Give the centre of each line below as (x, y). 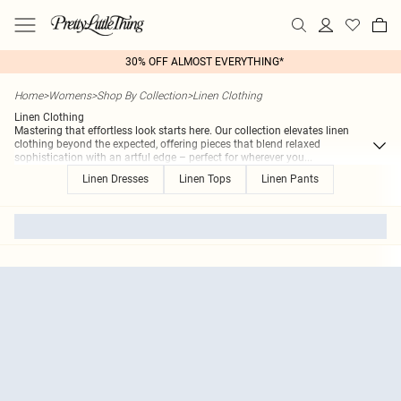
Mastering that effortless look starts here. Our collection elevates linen (182, 131)
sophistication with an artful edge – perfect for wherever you (159, 158)
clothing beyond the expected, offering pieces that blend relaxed (167, 144)
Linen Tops (205, 179)
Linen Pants (290, 179)
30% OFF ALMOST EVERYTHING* (204, 62)
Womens (70, 95)
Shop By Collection (142, 95)
